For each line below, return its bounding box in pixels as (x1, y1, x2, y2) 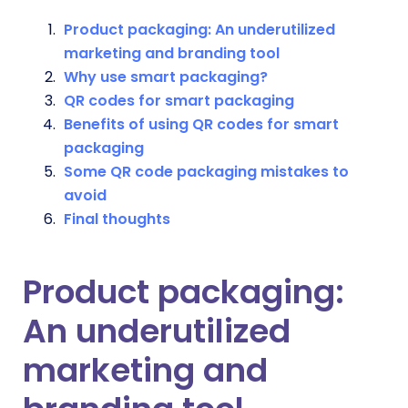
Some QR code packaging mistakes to (64, 161, 349, 182)
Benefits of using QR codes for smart (64, 114, 339, 135)
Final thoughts (64, 209, 170, 229)
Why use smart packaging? (64, 66, 268, 87)
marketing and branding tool (64, 43, 280, 64)
